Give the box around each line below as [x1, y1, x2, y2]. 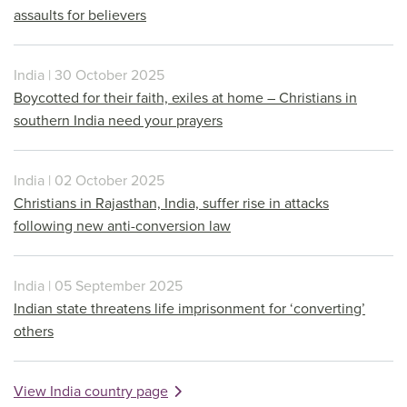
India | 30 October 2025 [14, 65, 164, 85]
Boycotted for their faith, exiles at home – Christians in [14, 87, 357, 108]
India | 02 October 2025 [14, 170, 164, 191]
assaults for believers [14, 5, 146, 25]
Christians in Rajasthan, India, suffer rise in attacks [14, 193, 329, 213]
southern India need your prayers [14, 110, 223, 131]
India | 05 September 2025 [14, 275, 183, 296]
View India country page [14, 381, 168, 402]
